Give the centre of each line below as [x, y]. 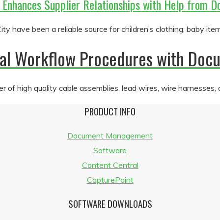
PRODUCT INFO [110, 111]
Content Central [110, 165]
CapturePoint [110, 180]
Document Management [110, 136]
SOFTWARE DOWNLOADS [110, 203]
